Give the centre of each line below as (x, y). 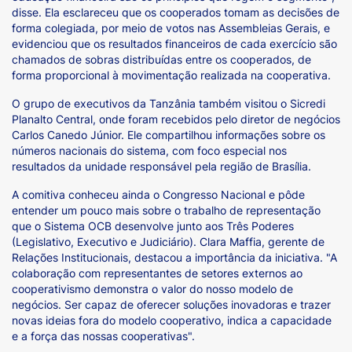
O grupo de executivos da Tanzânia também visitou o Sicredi (169, 103)
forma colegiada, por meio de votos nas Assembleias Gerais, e (171, 28)
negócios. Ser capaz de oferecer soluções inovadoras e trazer (171, 304)
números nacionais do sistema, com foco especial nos (149, 150)
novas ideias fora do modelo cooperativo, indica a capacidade (172, 320)
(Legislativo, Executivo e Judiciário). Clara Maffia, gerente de (168, 242)
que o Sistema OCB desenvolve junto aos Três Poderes (153, 226)
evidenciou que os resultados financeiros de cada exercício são (174, 44)
